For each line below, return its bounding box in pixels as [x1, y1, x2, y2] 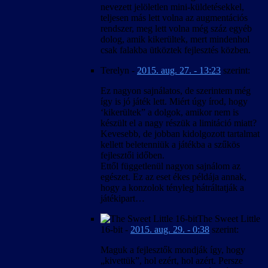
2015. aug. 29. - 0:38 [130, 224, 209, 234]
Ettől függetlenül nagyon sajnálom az [100, 160, 240, 171]
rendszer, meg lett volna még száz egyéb [100, 23, 252, 33]
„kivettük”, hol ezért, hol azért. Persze [100, 255, 243, 266]
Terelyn [100, 65, 129, 75]
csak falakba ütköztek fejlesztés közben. [100, 44, 251, 55]
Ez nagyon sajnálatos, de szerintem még [100, 85, 251, 96]
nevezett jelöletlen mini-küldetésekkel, [100, 1, 244, 12]
